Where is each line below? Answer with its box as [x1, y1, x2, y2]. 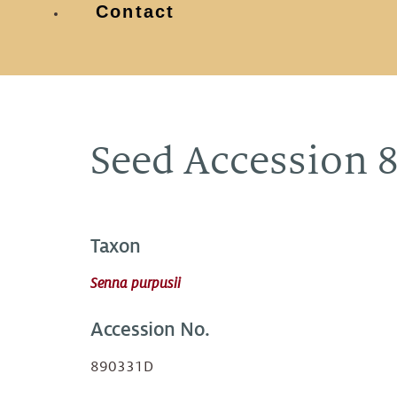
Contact [96, 2, 175, 21]
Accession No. [90, 319, 210, 341]
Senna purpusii [90, 276, 181, 292]
